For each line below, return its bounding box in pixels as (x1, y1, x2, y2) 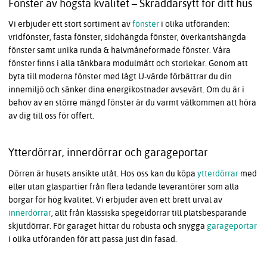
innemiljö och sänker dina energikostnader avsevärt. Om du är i (8, 84, 244, 95)
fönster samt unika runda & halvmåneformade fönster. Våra (8, 45, 231, 56)
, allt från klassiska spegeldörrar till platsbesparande (51, 207, 247, 219)
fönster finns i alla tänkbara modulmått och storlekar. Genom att (8, 58, 248, 69)
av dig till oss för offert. (8, 110, 94, 122)
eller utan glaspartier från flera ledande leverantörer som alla (8, 181, 239, 193)
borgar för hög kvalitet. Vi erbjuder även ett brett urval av (8, 194, 222, 206)
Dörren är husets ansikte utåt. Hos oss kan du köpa (8, 168, 197, 179)
